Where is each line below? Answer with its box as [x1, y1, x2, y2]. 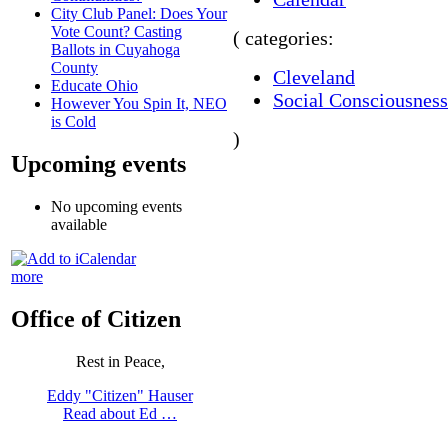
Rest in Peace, [75, 353, 165, 371]
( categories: [233, 27, 334, 50]
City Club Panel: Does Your [51, 5, 227, 23]
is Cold [51, 113, 96, 131]
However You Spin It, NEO [51, 95, 227, 113]
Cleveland [273, 66, 355, 89]
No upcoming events [51, 198, 182, 216]
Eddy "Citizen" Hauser [47, 387, 193, 405]
